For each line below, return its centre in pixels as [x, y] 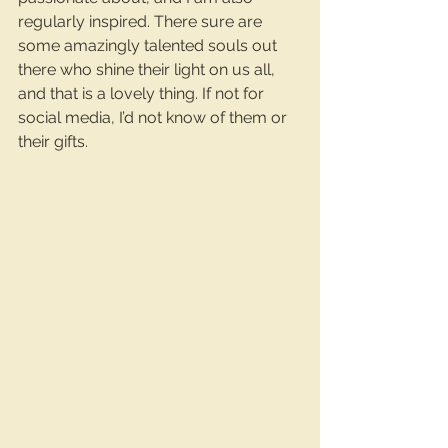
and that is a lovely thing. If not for [143, 93]
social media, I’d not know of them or [154, 117]
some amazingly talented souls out [149, 45]
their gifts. [53, 141]
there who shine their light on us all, [148, 69]
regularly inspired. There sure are [142, 21]
